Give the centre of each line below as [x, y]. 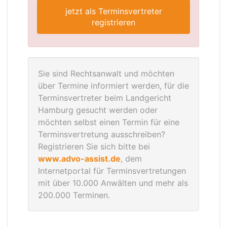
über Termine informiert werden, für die [113, 86]
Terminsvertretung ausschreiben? [102, 134]
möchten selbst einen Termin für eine [109, 122]
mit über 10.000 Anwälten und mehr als [113, 183]
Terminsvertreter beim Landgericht [105, 98]
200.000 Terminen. [74, 195]
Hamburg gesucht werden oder [98, 110]
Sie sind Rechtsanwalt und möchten [106, 73]
